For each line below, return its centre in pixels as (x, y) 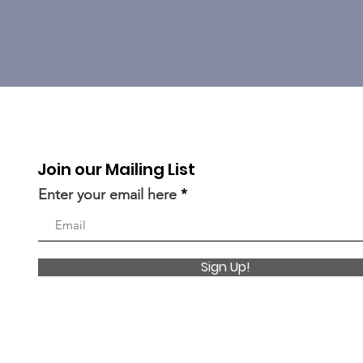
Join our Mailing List (117, 169)
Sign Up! (226, 267)
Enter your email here (108, 194)
